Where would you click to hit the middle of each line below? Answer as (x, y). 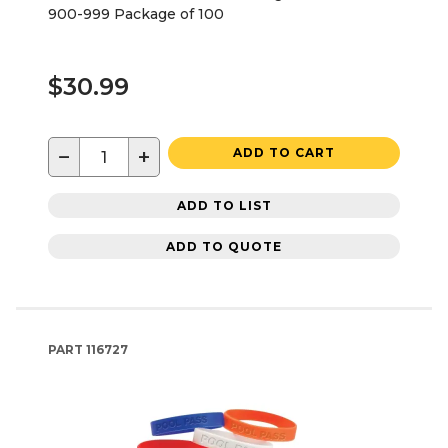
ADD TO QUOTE (224, 246)
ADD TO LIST (224, 205)
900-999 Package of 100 (136, 14)
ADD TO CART (284, 153)
